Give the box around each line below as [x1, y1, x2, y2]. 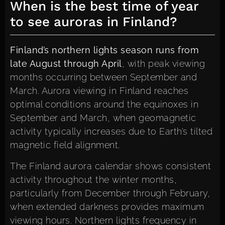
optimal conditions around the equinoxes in [10, 99, 198, 110]
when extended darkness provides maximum [10, 201, 204, 212]
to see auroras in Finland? [10, 14, 177, 29]
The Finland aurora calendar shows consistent [10, 160, 211, 171]
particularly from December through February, [10, 187, 210, 198]
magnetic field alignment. [10, 140, 120, 151]
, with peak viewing [122, 58, 205, 69]
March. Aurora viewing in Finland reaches [10, 85, 188, 96]
